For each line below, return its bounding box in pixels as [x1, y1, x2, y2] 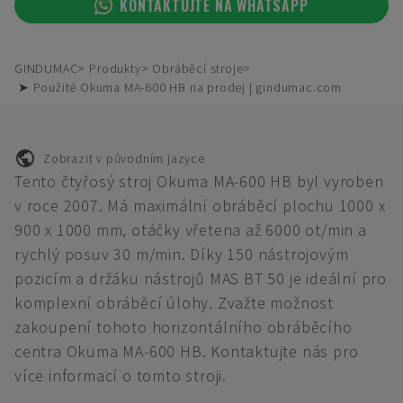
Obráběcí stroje [152, 60, 244, 76]
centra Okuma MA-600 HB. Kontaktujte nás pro [14, 341, 359, 362]
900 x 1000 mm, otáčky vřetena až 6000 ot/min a [14, 219, 367, 240]
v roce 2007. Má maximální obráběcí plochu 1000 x [14, 195, 386, 216]
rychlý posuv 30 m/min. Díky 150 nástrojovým [14, 244, 349, 264]
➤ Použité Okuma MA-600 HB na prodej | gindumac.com [18, 79, 342, 95]
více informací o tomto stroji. [14, 365, 228, 386]
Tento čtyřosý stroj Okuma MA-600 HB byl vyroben [14, 171, 384, 192]
